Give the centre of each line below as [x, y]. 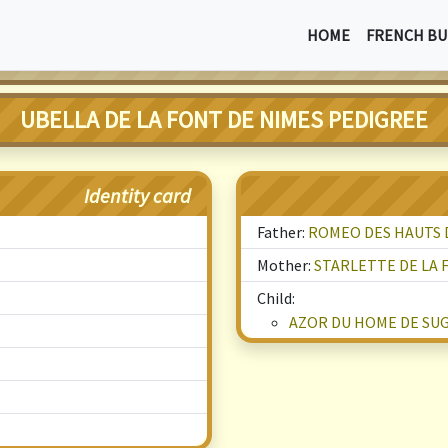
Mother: [285, 265]
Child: [276, 298]
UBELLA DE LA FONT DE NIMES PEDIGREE [224, 119]
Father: [282, 232]
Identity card [137, 195]
